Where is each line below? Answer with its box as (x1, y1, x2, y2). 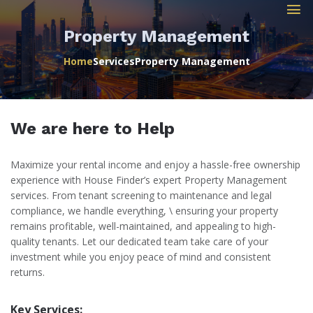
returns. (10, 265, 45, 279)
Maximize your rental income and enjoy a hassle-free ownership (10, 158, 300, 171)
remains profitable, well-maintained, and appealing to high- (10, 219, 276, 233)
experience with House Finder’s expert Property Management (10, 173, 287, 187)
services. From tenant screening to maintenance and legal (10, 189, 272, 202)
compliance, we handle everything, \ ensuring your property (10, 204, 278, 217)
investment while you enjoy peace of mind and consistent (10, 250, 271, 263)
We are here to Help (10, 119, 175, 138)
